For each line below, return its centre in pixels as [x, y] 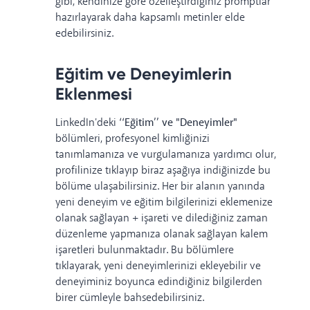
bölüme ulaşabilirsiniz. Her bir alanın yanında [160, 187]
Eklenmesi [94, 94]
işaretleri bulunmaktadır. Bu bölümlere [145, 250]
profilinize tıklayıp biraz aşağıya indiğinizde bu [163, 171]
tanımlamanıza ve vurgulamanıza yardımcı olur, [166, 155]
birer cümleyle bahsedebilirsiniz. [130, 298]
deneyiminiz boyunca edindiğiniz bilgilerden [159, 282]
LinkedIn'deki [87, 123]
